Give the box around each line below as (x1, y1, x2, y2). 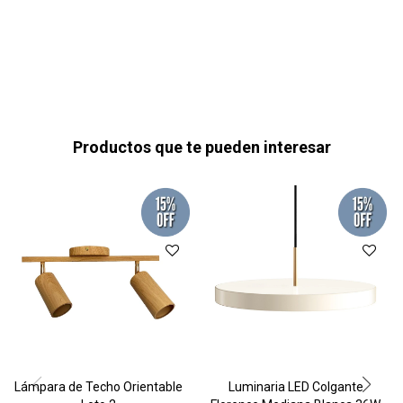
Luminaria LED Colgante (228, 380, 363, 395)
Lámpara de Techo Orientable (14, 380, 183, 395)
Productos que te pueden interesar (72, 138, 331, 157)
